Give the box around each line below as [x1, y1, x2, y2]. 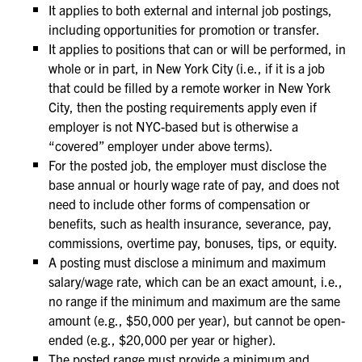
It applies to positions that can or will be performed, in [48, 40, 346, 57]
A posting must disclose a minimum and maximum [48, 254, 326, 270]
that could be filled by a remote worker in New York [48, 79, 330, 95]
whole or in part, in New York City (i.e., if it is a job [48, 60, 325, 76]
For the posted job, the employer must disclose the [48, 157, 326, 173]
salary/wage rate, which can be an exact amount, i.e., [48, 273, 343, 289]
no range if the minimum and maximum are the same [48, 293, 340, 309]
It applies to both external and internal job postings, [48, 2, 332, 18]
